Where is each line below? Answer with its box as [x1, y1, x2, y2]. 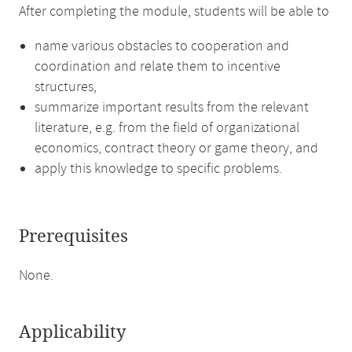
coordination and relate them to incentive [35, 57, 280, 76]
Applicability [19, 322, 126, 343]
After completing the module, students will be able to [19, 2, 329, 21]
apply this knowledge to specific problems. [35, 159, 282, 178]
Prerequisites [19, 226, 128, 247]
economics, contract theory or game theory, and [35, 139, 318, 158]
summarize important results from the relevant [35, 98, 309, 117]
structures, [35, 78, 97, 97]
